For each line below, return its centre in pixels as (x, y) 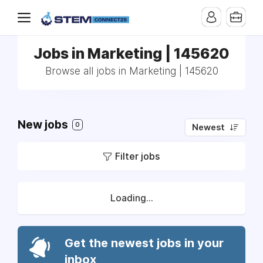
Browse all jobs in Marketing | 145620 (131, 71)
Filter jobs (137, 156)
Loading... (131, 198)
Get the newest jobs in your (144, 243)
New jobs (44, 125)
